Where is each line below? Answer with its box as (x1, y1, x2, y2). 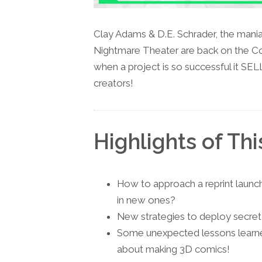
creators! (94, 77, 133, 89)
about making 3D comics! (117, 243, 230, 256)
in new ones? (117, 194, 175, 206)
